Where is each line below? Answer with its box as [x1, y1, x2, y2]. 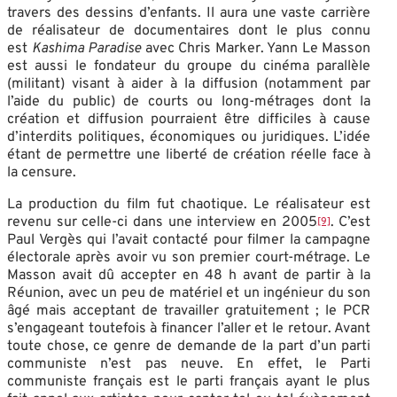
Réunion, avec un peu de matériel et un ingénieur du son [7, 284, 371, 302]
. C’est [330, 213, 371, 231]
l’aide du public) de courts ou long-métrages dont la [7, 92, 371, 111]
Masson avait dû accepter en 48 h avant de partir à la [7, 266, 371, 284]
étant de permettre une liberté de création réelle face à [7, 145, 371, 164]
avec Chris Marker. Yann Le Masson [141, 39, 371, 58]
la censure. [7, 163, 76, 182]
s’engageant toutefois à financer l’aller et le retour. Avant [7, 319, 371, 338]
